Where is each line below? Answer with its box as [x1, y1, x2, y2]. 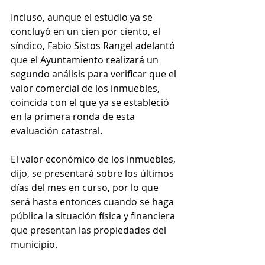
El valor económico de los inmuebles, [11, 152, 178, 166]
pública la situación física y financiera [11, 209, 177, 222]
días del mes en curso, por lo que [11, 180, 161, 194]
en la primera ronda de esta [11, 109, 137, 123]
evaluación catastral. [11, 124, 102, 137]
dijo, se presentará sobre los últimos [11, 166, 176, 180]
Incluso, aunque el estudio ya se [11, 10, 155, 24]
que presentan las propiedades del [11, 223, 169, 237]
